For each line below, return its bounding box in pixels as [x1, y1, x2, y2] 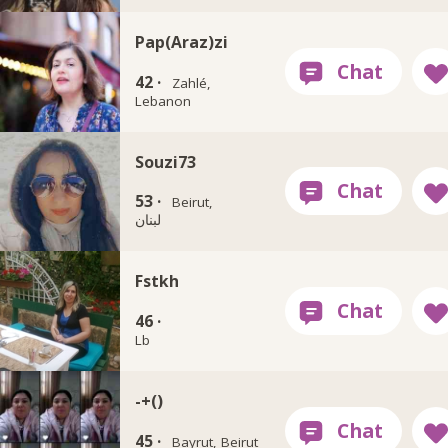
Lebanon [135, 91, 192, 110]
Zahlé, [171, 73, 211, 92]
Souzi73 [135, 150, 197, 173]
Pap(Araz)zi [135, 30, 229, 53]
